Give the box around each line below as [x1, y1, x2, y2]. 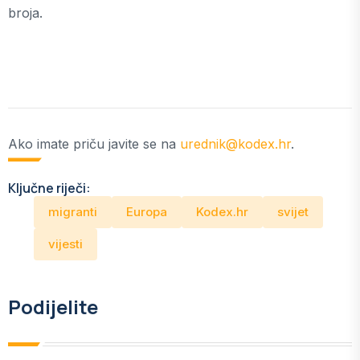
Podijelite [8, 293, 98, 321]
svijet [277, 204, 309, 220]
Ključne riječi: [8, 179, 91, 198]
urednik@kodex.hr [180, 136, 291, 153]
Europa [126, 204, 167, 220]
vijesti [48, 236, 83, 252]
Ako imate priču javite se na [8, 136, 180, 153]
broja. [8, 5, 43, 22]
